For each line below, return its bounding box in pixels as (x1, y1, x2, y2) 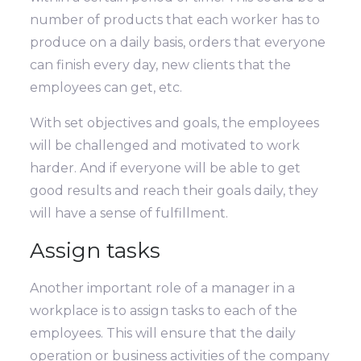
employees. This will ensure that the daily (30, 326, 297, 342)
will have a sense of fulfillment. (30, 205, 229, 222)
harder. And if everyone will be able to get (30, 160, 301, 176)
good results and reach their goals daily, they (30, 183, 319, 199)
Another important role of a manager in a (30, 280, 296, 297)
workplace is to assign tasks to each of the (30, 303, 298, 319)
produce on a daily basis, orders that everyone (30, 35, 326, 51)
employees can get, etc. (30, 80, 183, 96)
